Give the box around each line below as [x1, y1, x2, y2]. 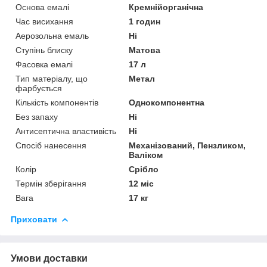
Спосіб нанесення [15, 140, 86, 150]
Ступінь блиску [15, 45, 73, 55]
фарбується [15, 83, 62, 93]
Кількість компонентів [15, 97, 98, 107]
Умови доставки [11, 253, 88, 263]
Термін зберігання [15, 178, 86, 188]
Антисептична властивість [15, 126, 116, 136]
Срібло [129, 164, 159, 174]
